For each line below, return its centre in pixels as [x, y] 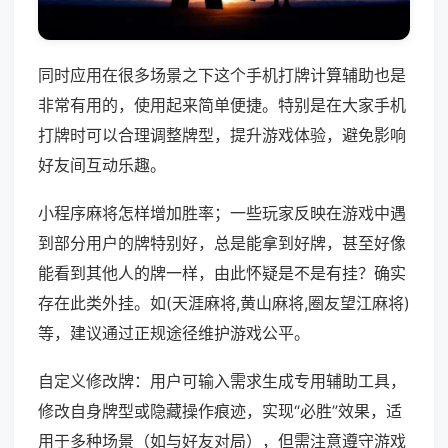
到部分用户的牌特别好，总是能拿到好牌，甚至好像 [222, 243]
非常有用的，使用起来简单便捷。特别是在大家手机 [222, 105]
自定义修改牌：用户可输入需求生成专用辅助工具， [222, 381]
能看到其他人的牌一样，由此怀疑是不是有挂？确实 [222, 273]
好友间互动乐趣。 [102, 165]
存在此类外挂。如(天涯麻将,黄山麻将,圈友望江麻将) [224, 303]
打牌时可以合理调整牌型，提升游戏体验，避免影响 [222, 135]
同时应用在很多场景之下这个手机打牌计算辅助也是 [222, 75]
